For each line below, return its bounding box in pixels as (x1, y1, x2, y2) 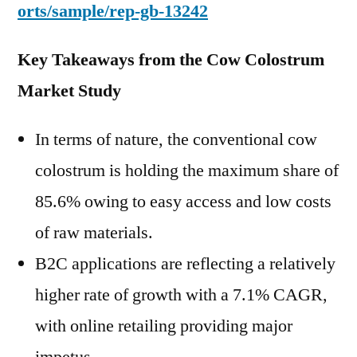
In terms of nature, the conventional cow (35, 128, 317, 151)
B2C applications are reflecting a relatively (35, 253, 335, 275)
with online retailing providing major (35, 315, 292, 337)
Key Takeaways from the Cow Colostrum (18, 49, 324, 71)
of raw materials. (35, 222, 153, 244)
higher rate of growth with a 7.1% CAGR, (35, 284, 328, 306)
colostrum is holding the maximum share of (35, 159, 339, 182)
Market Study (18, 80, 121, 102)
